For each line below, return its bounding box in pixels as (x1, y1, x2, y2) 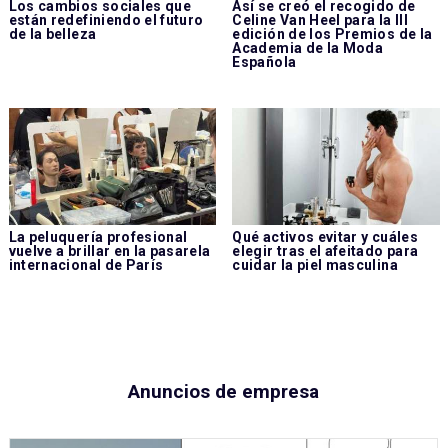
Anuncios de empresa (127, 379, 319, 403)
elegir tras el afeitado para (232, 242, 419, 259)
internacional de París (8, 256, 164, 273)
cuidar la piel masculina (232, 256, 398, 273)
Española (232, 54, 297, 71)
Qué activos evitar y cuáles (232, 228, 418, 245)
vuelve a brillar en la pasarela (8, 242, 211, 259)
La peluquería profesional (8, 228, 188, 245)
